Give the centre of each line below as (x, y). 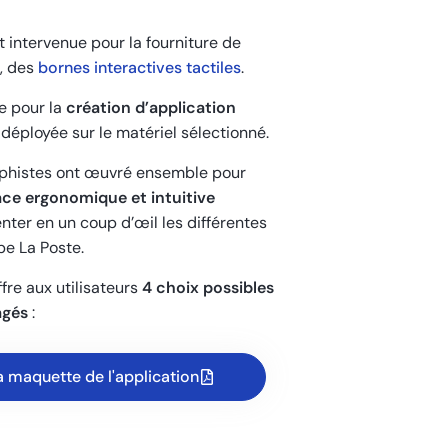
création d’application (151, 108)
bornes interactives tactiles (139, 68)
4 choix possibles (208, 288)
